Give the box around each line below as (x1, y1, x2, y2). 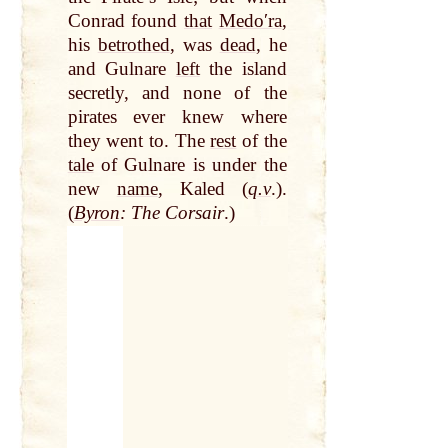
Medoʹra (218, 10, 282, 32)
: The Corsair (119, 202, 224, 224)
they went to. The (67, 130, 211, 152)
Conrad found (67, 10, 184, 32)
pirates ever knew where (67, 106, 287, 128)
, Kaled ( (157, 178, 248, 200)
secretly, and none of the (67, 82, 287, 104)
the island (199, 58, 287, 80)
